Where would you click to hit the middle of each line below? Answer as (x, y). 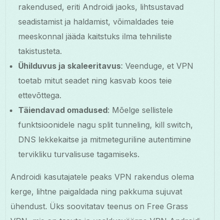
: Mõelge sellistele (140, 110)
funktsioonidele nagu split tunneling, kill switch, (106, 124)
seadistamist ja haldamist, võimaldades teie (96, 21)
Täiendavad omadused (63, 110)
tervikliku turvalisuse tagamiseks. (79, 154)
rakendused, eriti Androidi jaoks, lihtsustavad (101, 7)
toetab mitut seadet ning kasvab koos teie (95, 80)
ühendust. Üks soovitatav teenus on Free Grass (99, 206)
